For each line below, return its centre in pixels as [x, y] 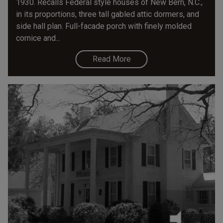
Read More [111, 59]
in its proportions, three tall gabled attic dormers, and [108, 14]
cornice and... [38, 38]
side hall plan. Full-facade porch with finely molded [104, 26]
